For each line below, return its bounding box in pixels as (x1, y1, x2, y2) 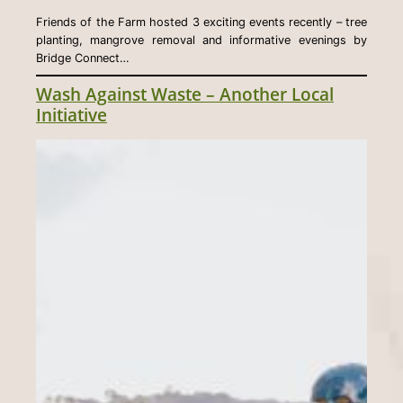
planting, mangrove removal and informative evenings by (36, 32, 367, 47)
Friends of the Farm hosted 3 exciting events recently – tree (36, 14, 367, 29)
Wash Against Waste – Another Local (36, 81, 334, 106)
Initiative (36, 102, 107, 127)
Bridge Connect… (36, 50, 130, 65)
